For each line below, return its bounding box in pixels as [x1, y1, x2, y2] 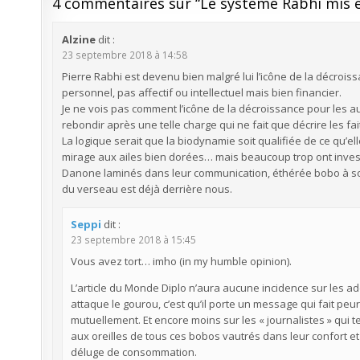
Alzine [61, 31, 96, 47]
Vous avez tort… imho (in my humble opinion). [70, 253, 292, 268]
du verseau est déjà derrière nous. [61, 181, 232, 196]
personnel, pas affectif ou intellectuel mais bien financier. [61, 84, 342, 100]
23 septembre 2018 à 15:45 [70, 232, 196, 246]
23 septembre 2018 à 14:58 [61, 47, 187, 61]
